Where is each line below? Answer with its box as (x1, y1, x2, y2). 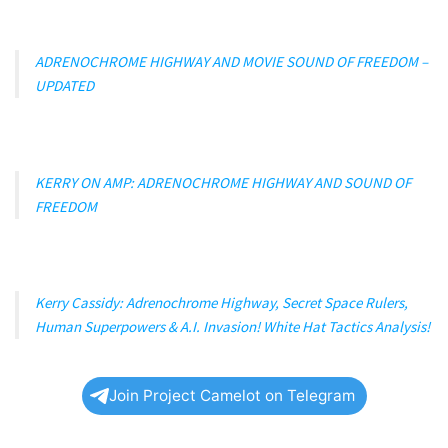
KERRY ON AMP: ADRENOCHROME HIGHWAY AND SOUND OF (35, 172, 411, 192)
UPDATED (35, 76, 94, 96)
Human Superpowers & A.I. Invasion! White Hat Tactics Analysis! (35, 317, 430, 337)
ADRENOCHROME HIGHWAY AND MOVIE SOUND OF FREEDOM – (35, 52, 428, 72)
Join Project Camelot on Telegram (108, 386, 355, 406)
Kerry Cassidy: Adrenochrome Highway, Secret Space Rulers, (35, 293, 408, 313)
